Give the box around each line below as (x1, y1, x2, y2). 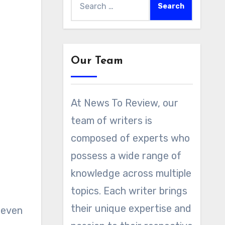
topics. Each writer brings (70, 185, 187, 197)
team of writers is (70, 115, 152, 127)
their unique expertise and (70, 202, 191, 214)
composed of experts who (70, 132, 190, 144)
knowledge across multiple (70, 167, 191, 179)
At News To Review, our (70, 97, 178, 109)
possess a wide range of (70, 150, 181, 162)
